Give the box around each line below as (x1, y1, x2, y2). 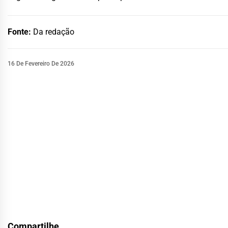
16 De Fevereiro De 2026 (8, 60, 74, 67)
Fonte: (8, 26, 33, 37)
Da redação (33, 26, 74, 37)
